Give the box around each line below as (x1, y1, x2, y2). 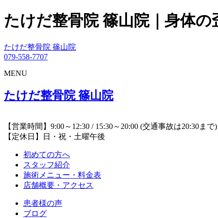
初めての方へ (23, 150, 70, 159)
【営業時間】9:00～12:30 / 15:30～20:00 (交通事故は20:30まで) (4, 122, 217, 130)
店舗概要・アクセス (23, 181, 93, 189)
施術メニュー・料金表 (23, 170, 101, 179)
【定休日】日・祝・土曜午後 (4, 132, 105, 141)
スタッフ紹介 (23, 160, 70, 169)
